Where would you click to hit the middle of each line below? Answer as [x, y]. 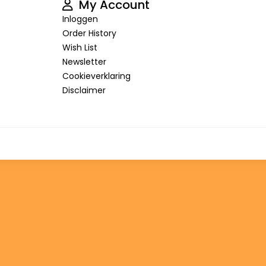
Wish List [80, 48]
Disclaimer [84, 91]
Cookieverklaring [96, 76]
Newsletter [84, 62]
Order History [89, 34]
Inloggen [80, 19]
